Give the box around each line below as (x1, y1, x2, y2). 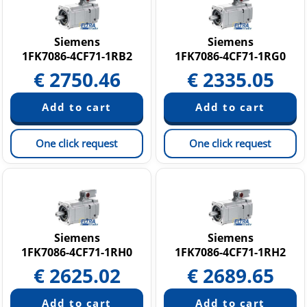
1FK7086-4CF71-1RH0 (21, 245, 132, 260)
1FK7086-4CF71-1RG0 (175, 49, 286, 64)
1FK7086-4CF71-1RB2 (21, 49, 132, 64)
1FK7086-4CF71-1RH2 (175, 245, 286, 260)
